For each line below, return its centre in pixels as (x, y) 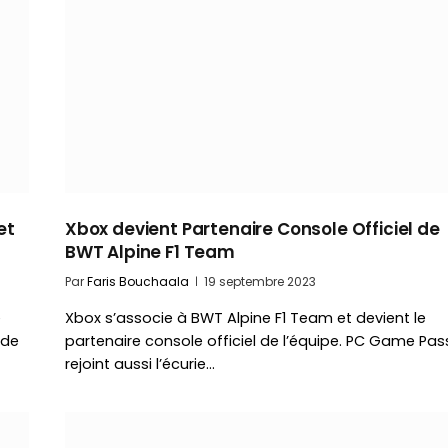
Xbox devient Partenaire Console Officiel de (252, 228)
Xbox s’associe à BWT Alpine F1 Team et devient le (245, 317)
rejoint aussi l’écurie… (140, 363)
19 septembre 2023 (260, 281)
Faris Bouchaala (138, 281)
